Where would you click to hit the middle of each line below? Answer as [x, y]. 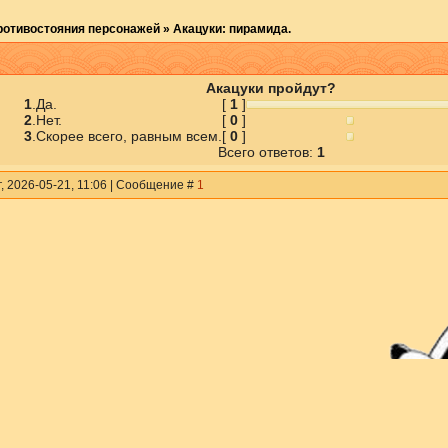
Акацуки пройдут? [271, 88]
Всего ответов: [267, 152]
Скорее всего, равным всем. [129, 136]
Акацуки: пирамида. [231, 29]
